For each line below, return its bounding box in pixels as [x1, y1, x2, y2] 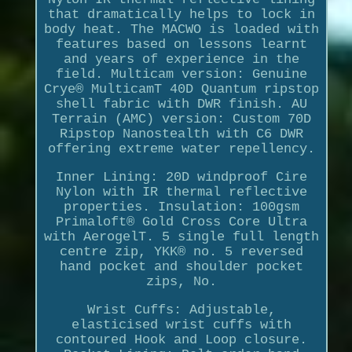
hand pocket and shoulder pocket [59, 258, 303, 274]
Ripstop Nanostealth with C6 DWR [59, 126, 303, 141]
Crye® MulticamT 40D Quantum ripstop [43, 81, 319, 97]
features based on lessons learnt [55, 36, 307, 52]
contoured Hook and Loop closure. [55, 332, 307, 347]
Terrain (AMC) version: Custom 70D [51, 111, 311, 126]
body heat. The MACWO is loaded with [43, 21, 319, 37]
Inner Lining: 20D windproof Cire [55, 169, 307, 185]
